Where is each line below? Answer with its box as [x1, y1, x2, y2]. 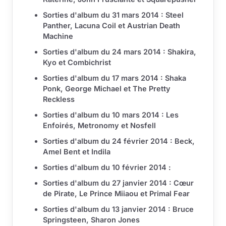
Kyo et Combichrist [43, 58, 111, 67]
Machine [43, 32, 73, 41]
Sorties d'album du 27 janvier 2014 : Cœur [43, 179, 194, 188]
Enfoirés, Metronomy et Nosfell [43, 121, 156, 130]
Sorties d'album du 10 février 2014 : [43, 163, 171, 172]
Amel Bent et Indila [43, 147, 110, 156]
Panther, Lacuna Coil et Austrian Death [43, 21, 180, 30]
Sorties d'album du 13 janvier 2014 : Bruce [43, 205, 194, 214]
